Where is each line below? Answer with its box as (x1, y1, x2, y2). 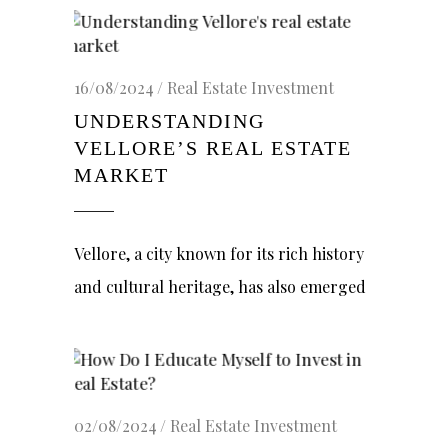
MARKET (74, 164, 169, 186)
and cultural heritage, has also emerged (74, 276, 366, 297)
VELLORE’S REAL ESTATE (74, 137, 352, 159)
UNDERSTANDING (74, 110, 265, 132)
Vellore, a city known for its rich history (74, 243, 364, 264)
